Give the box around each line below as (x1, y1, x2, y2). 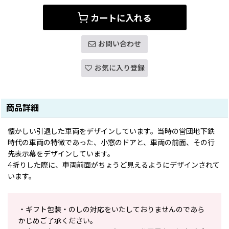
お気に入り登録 (94, 63, 145, 73)
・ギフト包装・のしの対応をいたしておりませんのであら (18, 205, 204, 214)
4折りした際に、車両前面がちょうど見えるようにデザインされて (8, 161, 220, 170)
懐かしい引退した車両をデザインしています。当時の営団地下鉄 (8, 127, 215, 136)
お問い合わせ (98, 39, 141, 49)
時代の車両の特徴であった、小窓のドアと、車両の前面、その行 (8, 138, 215, 147)
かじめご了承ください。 (18, 216, 97, 225)
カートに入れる (90, 12, 151, 24)
